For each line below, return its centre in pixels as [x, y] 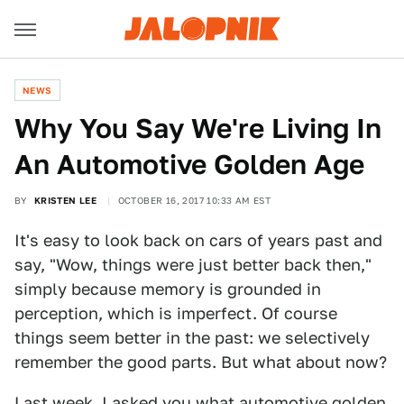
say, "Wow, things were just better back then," [193, 265]
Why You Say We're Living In [198, 128]
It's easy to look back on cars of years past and [198, 240]
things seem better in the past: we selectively [192, 338]
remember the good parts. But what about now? [201, 362]
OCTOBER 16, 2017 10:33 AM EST [194, 200]
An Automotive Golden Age [189, 164]
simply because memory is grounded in [168, 289]
